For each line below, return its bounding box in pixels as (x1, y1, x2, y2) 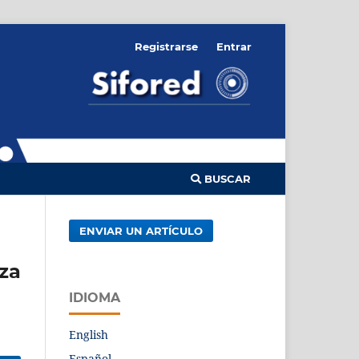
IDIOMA (69, 290, 120, 306)
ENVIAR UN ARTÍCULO (79, 224, 204, 238)
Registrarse (135, 39, 199, 53)
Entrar (216, 39, 252, 53)
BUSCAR (201, 172, 251, 186)
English (69, 327, 108, 343)
